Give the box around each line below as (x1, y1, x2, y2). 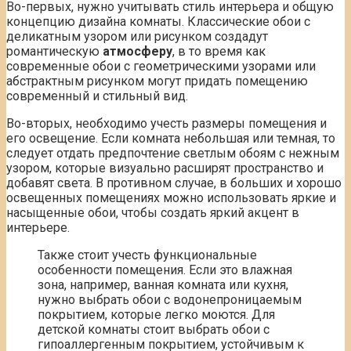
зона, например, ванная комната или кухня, (38, 277, 288, 292)
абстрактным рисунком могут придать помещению (6, 73, 308, 89)
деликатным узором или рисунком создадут (6, 28, 268, 44)
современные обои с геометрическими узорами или (6, 58, 316, 74)
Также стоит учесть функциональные (38, 247, 257, 262)
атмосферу (103, 43, 172, 59)
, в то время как (172, 43, 266, 59)
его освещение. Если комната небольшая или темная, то (6, 130, 335, 146)
